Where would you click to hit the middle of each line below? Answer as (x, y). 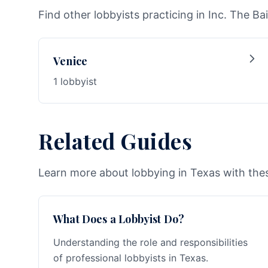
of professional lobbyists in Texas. (131, 258)
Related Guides (115, 141)
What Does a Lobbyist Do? (119, 219)
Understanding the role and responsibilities (150, 242)
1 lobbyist (75, 81)
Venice (71, 61)
